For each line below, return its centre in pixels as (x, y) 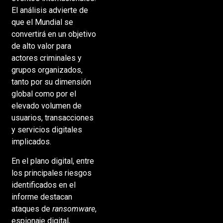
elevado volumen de (46, 106)
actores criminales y (46, 58)
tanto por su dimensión (51, 82)
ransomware (73, 209)
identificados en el (43, 185)
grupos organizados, (47, 70)
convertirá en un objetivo (54, 34)
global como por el (44, 94)
